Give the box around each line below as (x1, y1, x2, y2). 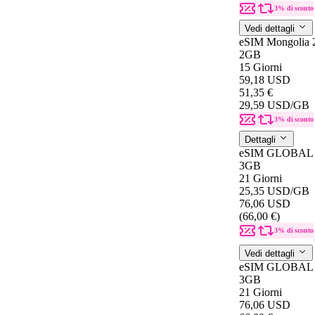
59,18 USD (239, 73, 290, 86)
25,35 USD (239, 184, 290, 197)
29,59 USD (239, 98, 290, 111)
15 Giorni (239, 60, 282, 73)
